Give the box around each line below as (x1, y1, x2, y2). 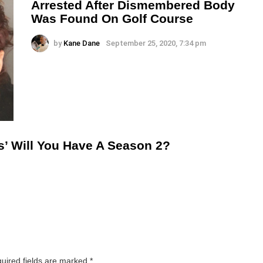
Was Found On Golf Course (31, 12, 193, 26)
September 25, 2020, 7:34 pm (106, 39, 206, 48)
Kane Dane (63, 39, 100, 48)
